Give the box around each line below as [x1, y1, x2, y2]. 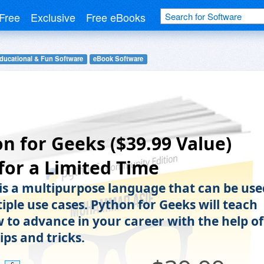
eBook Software [93, 54, 144, 64]
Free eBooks [86, 9, 146, 25]
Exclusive [31, 9, 75, 25]
